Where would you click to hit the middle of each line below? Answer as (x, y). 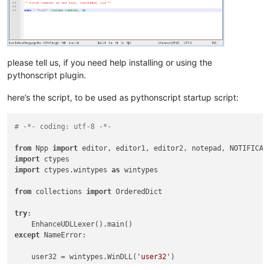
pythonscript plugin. (47, 75)
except (27, 235)
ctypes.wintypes (76, 170)
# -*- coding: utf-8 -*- (63, 126)
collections (59, 191)
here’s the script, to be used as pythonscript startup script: (123, 98)
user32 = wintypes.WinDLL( (76, 256)
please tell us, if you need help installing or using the (110, 63)
